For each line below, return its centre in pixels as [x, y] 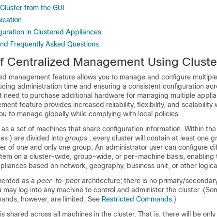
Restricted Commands [137, 199]
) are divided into [36, 138]
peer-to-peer [58, 181]
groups [76, 138]
